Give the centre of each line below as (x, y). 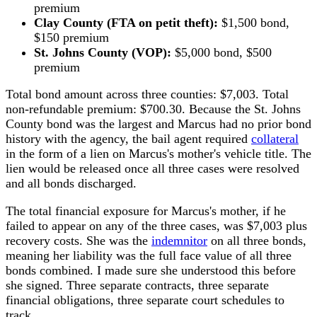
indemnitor (179, 240)
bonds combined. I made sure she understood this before (151, 270)
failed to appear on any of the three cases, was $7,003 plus (156, 225)
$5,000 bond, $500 (221, 52)
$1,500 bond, (254, 22)
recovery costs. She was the (79, 240)
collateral (275, 139)
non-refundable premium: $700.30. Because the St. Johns (153, 109)
